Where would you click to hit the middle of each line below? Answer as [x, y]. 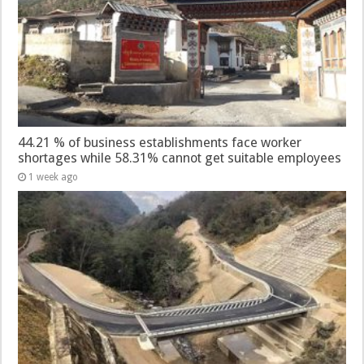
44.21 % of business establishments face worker [160, 142]
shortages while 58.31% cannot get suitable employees [180, 158]
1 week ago [54, 177]
